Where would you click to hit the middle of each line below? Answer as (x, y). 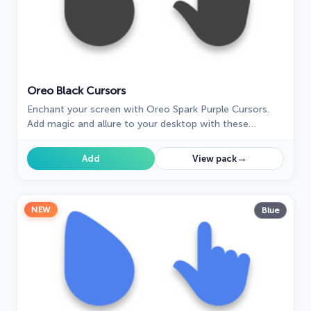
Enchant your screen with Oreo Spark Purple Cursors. (148, 110)
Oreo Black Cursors (76, 91)
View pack (214, 159)
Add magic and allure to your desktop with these (138, 124)
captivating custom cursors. (91, 139)
